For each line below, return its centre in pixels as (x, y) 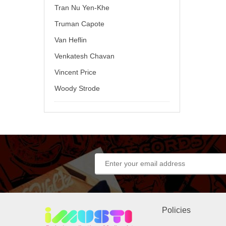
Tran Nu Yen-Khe (82, 8)
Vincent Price (75, 72)
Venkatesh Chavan (84, 56)
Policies (176, 210)
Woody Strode (77, 88)
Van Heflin (71, 40)
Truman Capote (79, 24)
